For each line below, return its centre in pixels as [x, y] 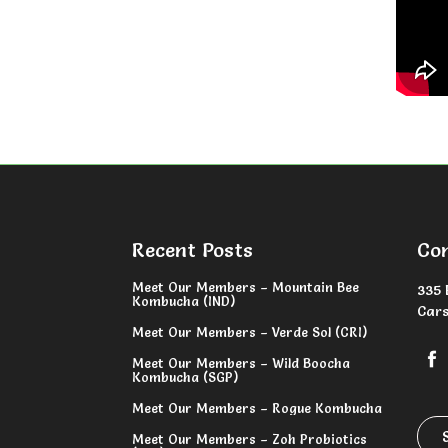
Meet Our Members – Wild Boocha [241, 363]
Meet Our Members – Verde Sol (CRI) [249, 332]
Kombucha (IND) [183, 301]
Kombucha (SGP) [185, 377]
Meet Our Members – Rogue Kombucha [257, 408]
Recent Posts [192, 250]
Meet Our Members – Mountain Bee [245, 287]
